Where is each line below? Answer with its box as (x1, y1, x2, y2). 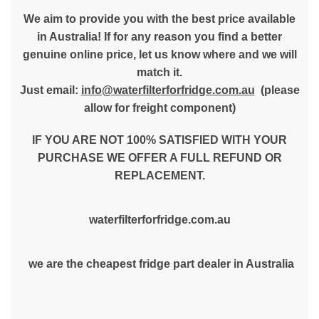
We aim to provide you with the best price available (23, 13, 296, 25)
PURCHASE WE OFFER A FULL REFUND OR (37, 152, 282, 164)
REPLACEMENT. (114, 169, 205, 182)
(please (254, 84, 300, 96)
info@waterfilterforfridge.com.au (80, 84, 255, 96)
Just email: (19, 84, 81, 96)
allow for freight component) (83, 102, 236, 114)
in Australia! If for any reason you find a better (37, 31, 282, 43)
